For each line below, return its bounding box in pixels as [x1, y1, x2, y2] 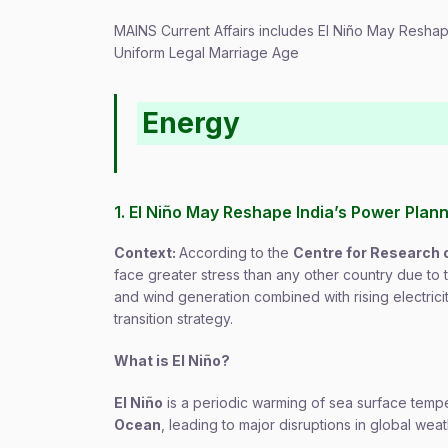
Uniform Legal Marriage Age [114, 44, 299, 61]
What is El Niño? [114, 352, 230, 369]
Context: [114, 244, 179, 261]
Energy [142, 106, 241, 140]
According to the [179, 244, 293, 261]
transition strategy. [114, 310, 233, 327]
